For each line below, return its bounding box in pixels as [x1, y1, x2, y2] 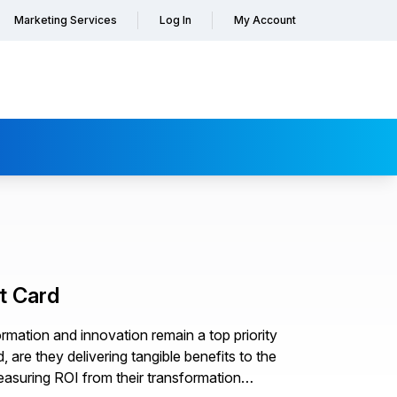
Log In [160, 13, 191, 27]
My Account [234, 13, 296, 27]
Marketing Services [14, 13, 117, 27]
